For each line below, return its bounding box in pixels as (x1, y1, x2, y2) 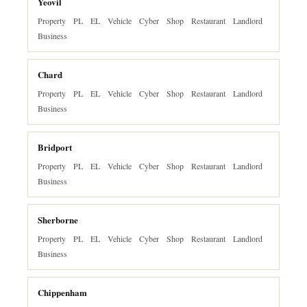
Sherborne (38, 213, 78, 226)
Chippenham (38, 286, 87, 299)
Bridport (38, 140, 72, 153)
